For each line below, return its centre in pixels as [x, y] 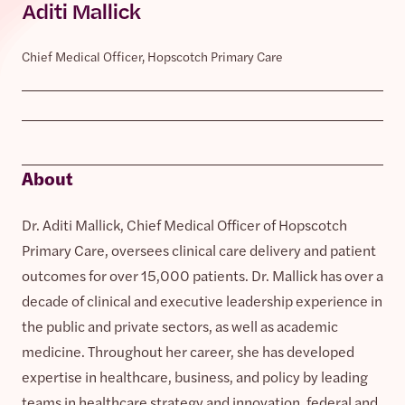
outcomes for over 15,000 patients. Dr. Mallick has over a [202, 275]
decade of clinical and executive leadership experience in [202, 300]
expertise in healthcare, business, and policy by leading [195, 376]
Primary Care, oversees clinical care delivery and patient [199, 250]
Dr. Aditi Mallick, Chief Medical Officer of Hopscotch [184, 224]
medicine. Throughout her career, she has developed [188, 351]
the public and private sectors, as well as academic [180, 325]
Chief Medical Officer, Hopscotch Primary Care [152, 56]
